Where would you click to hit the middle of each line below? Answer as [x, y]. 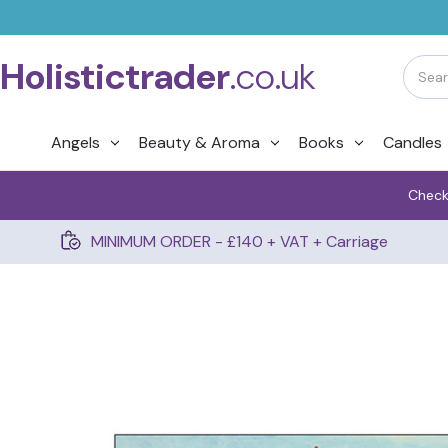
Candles [412, 142]
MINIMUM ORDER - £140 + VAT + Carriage [239, 241]
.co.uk [273, 76]
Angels [75, 142]
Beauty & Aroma [199, 142]
